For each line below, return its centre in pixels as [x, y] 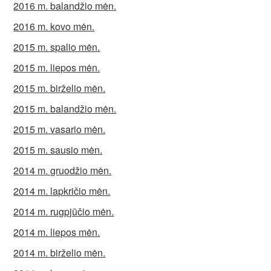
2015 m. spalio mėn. [57, 47]
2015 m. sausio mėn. [58, 150]
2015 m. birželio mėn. [60, 88]
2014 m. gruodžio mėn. [63, 171]
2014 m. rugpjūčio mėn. [64, 212]
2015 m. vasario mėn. [60, 129]
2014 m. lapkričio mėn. [62, 191]
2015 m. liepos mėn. [57, 68]
